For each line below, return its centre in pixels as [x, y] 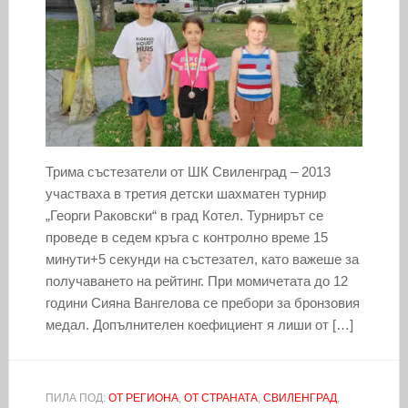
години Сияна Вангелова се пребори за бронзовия [202, 302]
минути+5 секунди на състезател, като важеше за [202, 259]
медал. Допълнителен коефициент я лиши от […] [199, 324]
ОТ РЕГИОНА [143, 398]
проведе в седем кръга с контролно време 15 [186, 237]
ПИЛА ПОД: [76, 398]
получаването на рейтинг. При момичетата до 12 [196, 280]
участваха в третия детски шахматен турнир [185, 193]
